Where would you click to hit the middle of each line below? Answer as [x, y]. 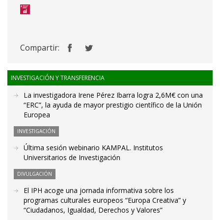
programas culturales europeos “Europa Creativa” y [105, 200]
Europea [37, 115]
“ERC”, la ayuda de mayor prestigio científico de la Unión [113, 105]
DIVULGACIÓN [35, 174]
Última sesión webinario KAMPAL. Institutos [93, 148]
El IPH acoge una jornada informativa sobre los [99, 191]
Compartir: [40, 48]
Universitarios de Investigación [72, 158]
